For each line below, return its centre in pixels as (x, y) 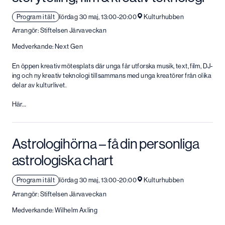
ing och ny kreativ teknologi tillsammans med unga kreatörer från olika (112, 75)
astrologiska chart (63, 161)
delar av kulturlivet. (39, 85)
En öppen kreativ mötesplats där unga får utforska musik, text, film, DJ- (112, 66)
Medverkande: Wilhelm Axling (55, 210)
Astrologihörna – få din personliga (105, 144)
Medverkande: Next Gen (47, 47)
